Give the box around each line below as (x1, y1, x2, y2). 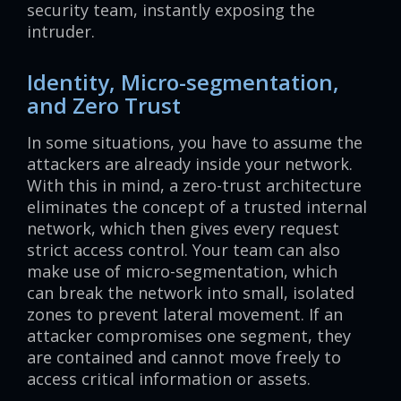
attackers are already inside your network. (27, 153, 353, 175)
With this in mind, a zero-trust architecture (27, 175, 362, 197)
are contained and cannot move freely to (27, 346, 341, 369)
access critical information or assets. (27, 368, 311, 390)
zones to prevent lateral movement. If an (27, 303, 343, 326)
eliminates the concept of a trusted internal (27, 196, 367, 218)
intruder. (27, 21, 95, 43)
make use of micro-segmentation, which (27, 260, 337, 283)
